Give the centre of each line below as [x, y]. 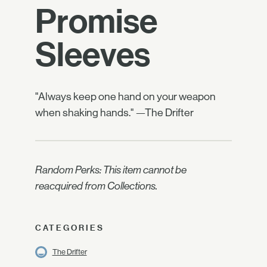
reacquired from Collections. [96, 186]
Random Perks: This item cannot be [111, 170]
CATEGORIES [70, 228]
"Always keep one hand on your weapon [125, 97]
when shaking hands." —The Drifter [114, 113]
